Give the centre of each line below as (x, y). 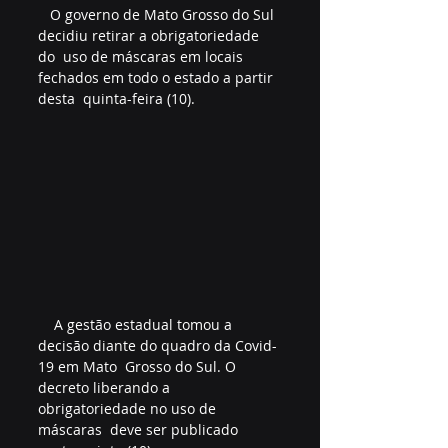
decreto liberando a (106, 387)
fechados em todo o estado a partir (157, 77)
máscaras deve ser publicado (140, 429)
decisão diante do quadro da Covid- (157, 345)
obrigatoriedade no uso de (129, 408)
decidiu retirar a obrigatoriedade (150, 35)
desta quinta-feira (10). (118, 98)
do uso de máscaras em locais (142, 56)
